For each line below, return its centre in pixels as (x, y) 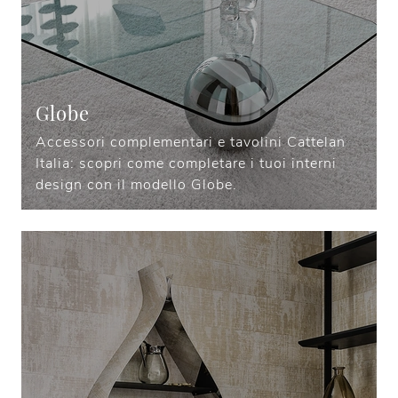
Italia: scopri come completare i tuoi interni (186, 164)
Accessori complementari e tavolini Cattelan (191, 143)
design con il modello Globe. (136, 185)
